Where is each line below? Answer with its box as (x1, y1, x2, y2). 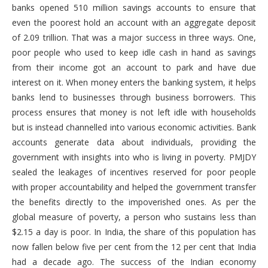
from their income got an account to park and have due (12, 62, 256, 74)
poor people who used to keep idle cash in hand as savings (12, 47, 256, 59)
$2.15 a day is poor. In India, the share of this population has (12, 226, 256, 238)
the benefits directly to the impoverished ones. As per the (12, 196, 256, 208)
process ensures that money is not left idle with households (12, 106, 256, 118)
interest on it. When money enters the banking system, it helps (12, 77, 256, 89)
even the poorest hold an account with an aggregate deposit (12, 17, 256, 29)
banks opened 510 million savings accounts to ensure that (12, 2, 256, 14)
